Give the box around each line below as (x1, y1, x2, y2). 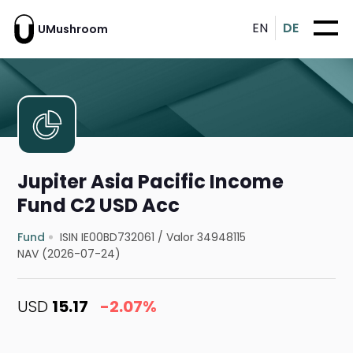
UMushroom (38, 20, 108, 37)
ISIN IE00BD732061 (60, 229, 155, 246)
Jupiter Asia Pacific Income (17, 169, 284, 195)
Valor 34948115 (166, 229, 247, 246)
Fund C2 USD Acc (17, 192, 180, 219)
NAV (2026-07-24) (17, 246, 121, 262)
